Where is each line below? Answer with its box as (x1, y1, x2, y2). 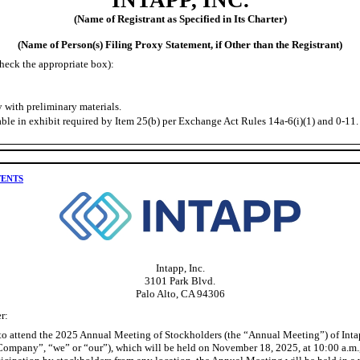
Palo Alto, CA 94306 (135, 287, 225, 300)
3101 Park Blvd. (145, 274, 215, 287)
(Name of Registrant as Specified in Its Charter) (73, 12, 287, 25)
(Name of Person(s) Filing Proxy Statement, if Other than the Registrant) (18, 38, 342, 51)
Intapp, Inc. (155, 261, 205, 274)
